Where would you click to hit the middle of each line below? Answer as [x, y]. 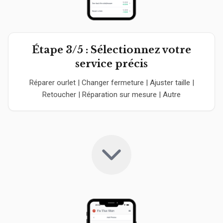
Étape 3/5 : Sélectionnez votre [111, 50]
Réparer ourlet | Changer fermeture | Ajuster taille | [111, 83]
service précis [111, 64]
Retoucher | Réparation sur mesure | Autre [111, 95]
